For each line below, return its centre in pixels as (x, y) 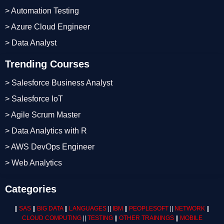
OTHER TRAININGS (146, 218)
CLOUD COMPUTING (51, 218)
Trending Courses (47, 64)
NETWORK (190, 208)
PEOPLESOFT (149, 208)
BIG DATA (49, 208)
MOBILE (191, 218)
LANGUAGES (88, 208)
